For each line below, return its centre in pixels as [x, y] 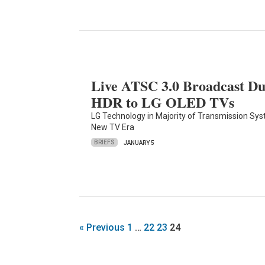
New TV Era [113, 127]
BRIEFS [105, 143]
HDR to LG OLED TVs [163, 102]
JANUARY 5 [139, 143]
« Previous [102, 228]
